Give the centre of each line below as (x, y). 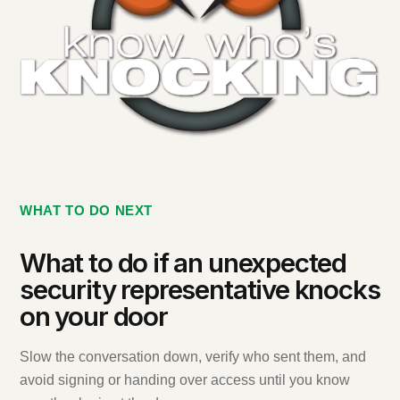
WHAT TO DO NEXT (86, 210)
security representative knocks (200, 289)
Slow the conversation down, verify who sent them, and (193, 356)
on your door (94, 316)
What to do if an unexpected (183, 262)
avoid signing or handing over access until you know (185, 379)
